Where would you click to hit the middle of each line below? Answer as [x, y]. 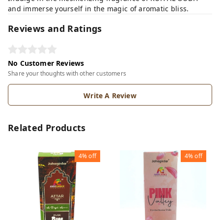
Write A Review [110, 96]
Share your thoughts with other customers [67, 73]
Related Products [47, 128]
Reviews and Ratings [55, 28]
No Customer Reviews [46, 63]
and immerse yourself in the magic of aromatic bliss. [98, 9]
